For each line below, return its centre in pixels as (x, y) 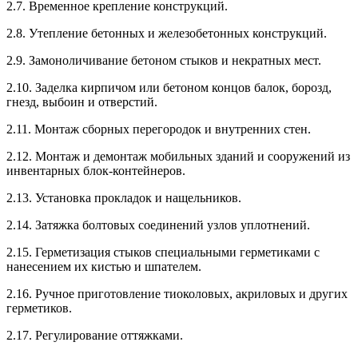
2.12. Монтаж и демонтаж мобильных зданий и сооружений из (178, 156)
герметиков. (39, 308)
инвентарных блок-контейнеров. (96, 170)
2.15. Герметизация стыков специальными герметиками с (163, 252)
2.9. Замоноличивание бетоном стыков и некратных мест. (164, 60)
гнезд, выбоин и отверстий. (82, 101)
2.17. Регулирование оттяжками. (95, 335)
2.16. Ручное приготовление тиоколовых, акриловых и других (177, 293)
